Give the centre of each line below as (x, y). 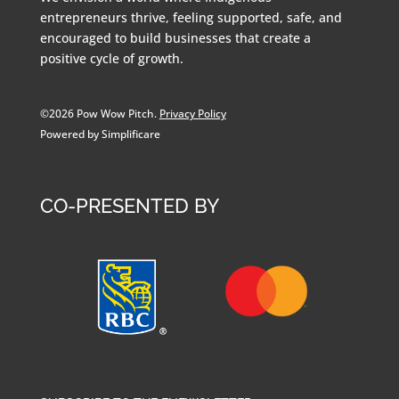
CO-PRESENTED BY (129, 205)
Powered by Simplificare (100, 134)
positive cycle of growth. (111, 58)
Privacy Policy (192, 113)
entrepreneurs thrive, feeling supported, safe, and (191, 17)
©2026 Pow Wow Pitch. (99, 113)
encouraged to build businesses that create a (175, 37)
